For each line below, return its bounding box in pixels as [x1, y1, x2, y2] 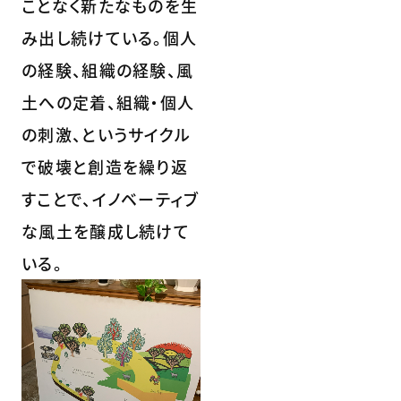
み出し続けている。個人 [21, 25, 198, 49]
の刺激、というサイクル [21, 122, 192, 146]
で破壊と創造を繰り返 [21, 154, 188, 178]
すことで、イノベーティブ [21, 186, 200, 210]
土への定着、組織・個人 [21, 90, 195, 114]
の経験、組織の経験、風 [21, 57, 194, 81]
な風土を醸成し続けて [21, 218, 190, 243]
